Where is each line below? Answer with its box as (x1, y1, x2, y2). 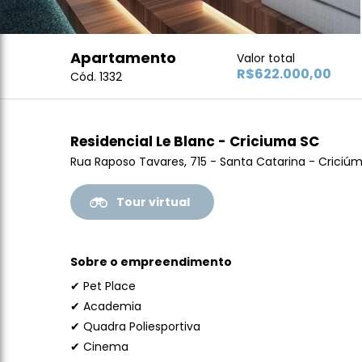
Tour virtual (116, 194, 190, 210)
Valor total (237, 50, 295, 66)
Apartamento (70, 48, 176, 68)
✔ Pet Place (70, 278, 136, 294)
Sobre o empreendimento (70, 254, 232, 270)
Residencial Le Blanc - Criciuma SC (70, 132, 319, 151)
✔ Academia (70, 298, 145, 314)
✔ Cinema (70, 339, 128, 355)
